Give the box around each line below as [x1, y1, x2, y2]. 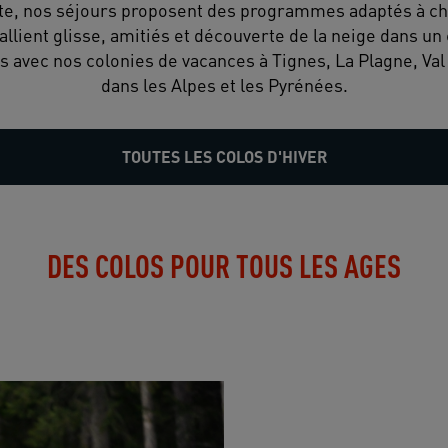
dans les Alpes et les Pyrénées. [100, 73, 348, 97]
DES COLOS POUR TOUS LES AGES [47, 244, 401, 286]
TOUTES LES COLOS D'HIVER [121, 146, 327, 168]
